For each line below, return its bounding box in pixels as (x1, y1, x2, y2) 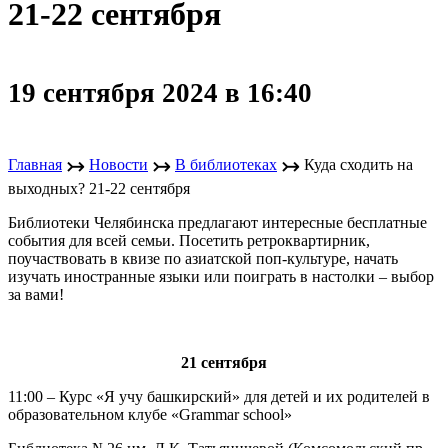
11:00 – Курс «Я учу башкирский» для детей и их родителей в (8, 387, 430, 405)
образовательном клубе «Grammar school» (8, 405, 292, 423)
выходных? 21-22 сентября (8, 179, 190, 197)
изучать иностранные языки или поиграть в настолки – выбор (8, 267, 434, 285)
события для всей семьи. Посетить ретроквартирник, (8, 231, 370, 249)
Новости (89, 155, 148, 173)
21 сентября (181, 353, 267, 371)
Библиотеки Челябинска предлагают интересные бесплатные (8, 213, 427, 231)
